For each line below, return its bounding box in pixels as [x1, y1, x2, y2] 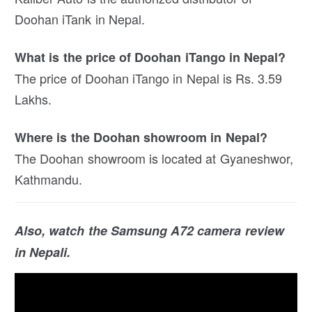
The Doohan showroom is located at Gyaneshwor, [15, 149, 293, 168]
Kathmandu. [15, 170, 83, 189]
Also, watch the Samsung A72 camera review [15, 221, 284, 240]
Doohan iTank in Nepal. [15, 10, 145, 29]
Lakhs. [15, 90, 52, 109]
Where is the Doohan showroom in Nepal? [15, 128, 267, 147]
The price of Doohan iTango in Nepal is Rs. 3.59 [15, 69, 283, 88]
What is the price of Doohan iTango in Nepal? [15, 48, 286, 67]
